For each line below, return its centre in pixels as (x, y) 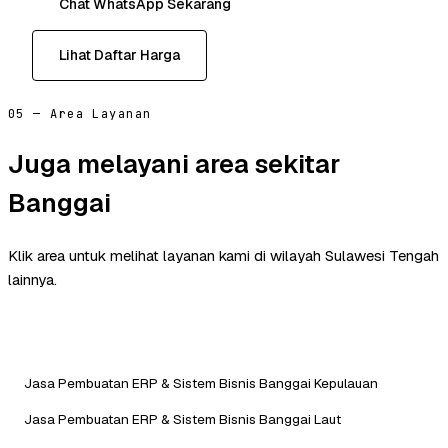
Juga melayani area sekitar (174, 163)
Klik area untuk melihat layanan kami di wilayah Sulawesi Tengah (223, 255)
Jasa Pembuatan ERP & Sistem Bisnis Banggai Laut (182, 418)
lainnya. (32, 279)
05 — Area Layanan (80, 114)
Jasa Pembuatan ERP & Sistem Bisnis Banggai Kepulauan (201, 382)
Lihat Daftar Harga (119, 55)
